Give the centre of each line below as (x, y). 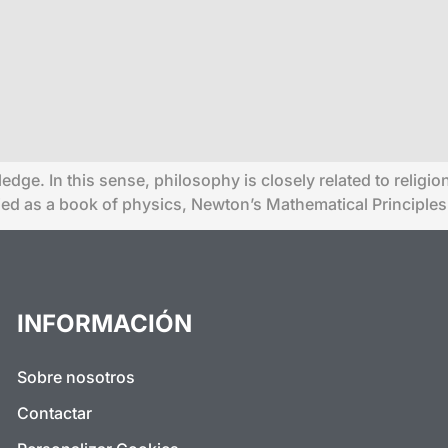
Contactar (54, 413)
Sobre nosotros (75, 377)
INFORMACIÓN (104, 323)
